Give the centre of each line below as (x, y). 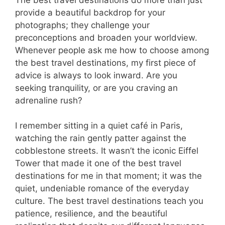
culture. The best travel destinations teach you (109, 201)
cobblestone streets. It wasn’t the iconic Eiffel (107, 151)
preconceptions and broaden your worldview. (106, 37)
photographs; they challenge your (82, 25)
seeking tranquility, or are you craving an (96, 88)
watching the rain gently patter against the (101, 138)
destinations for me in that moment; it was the (108, 176)
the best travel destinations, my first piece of (105, 63)
